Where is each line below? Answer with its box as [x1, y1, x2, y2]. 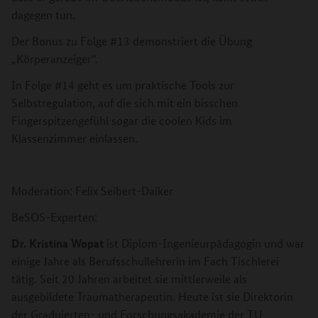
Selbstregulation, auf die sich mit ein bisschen [11, 94, 238, 110]
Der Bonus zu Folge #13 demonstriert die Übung [11, 33, 252, 48]
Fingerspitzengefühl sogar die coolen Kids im [11, 112, 232, 128]
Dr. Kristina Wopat [11, 234, 104, 251]
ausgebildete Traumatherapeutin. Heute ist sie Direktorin [11, 288, 293, 304]
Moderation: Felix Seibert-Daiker [11, 182, 173, 198]
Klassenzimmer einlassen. [11, 130, 138, 146]
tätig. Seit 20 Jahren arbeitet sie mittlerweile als [11, 270, 247, 286]
